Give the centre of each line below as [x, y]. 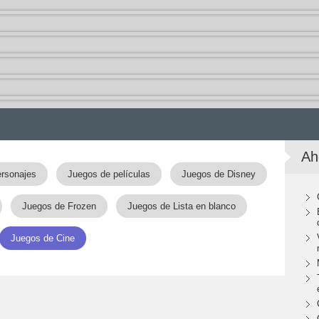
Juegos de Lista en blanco [181, 206]
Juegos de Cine [43, 238]
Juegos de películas [109, 174]
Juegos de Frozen [59, 206]
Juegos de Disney [218, 174]
